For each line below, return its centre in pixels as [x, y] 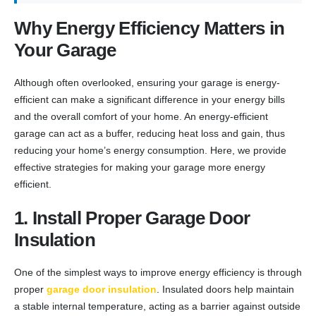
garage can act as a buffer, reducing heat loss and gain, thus [150, 133]
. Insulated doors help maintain [225, 289]
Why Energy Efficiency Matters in [150, 28]
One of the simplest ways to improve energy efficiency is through [158, 272]
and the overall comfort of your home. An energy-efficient [141, 116]
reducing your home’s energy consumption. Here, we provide [150, 150]
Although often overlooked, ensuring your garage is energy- [147, 82]
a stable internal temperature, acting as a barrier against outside [157, 306]
